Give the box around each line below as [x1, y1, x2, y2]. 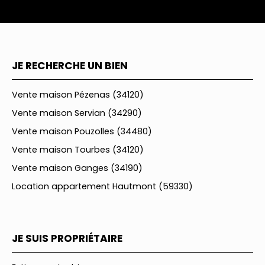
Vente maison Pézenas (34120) [12, 89, 144, 101]
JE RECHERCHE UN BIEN [12, 59, 128, 73]
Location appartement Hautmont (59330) [12, 180, 193, 193]
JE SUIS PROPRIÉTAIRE [12, 231, 122, 246]
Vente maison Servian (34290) [12, 107, 142, 119]
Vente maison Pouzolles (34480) [12, 125, 152, 138]
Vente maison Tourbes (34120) [12, 144, 144, 156]
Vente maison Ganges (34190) [12, 162, 143, 174]
